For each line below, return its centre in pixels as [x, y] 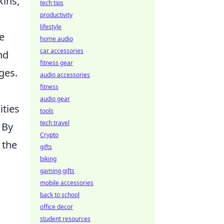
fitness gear [56, 63]
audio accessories [65, 75]
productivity [56, 15]
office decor [56, 207]
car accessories [62, 51]
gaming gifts [57, 171]
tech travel [55, 123]
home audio [56, 39]
